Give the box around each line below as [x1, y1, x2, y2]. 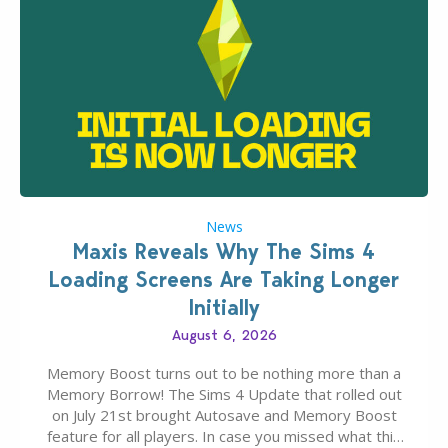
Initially [188, 293, 260, 321]
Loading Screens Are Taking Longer [49, 265, 399, 293]
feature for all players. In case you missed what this [47, 425, 401, 446]
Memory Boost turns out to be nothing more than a [47, 362, 401, 383]
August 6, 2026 [171, 325, 277, 344]
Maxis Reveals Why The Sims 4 [73, 237, 375, 265]
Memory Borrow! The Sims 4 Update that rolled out [46, 383, 402, 404]
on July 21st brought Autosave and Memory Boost [51, 404, 397, 425]
